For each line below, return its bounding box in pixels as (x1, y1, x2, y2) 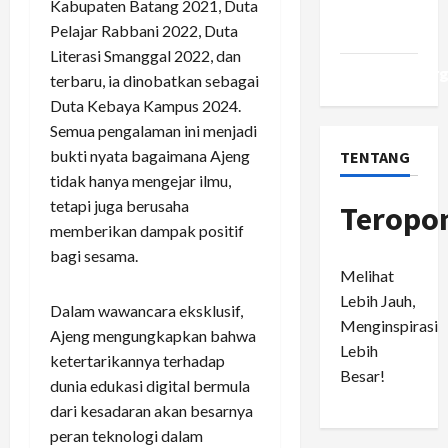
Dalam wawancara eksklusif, (50, 301, 243, 321)
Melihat (339, 265, 394, 285)
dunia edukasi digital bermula (50, 376, 250, 396)
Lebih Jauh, (339, 290, 415, 310)
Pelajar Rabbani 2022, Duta (50, 21, 238, 41)
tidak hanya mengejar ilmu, (50, 171, 231, 191)
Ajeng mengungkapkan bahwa (50, 326, 256, 346)
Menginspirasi (339, 315, 438, 335)
